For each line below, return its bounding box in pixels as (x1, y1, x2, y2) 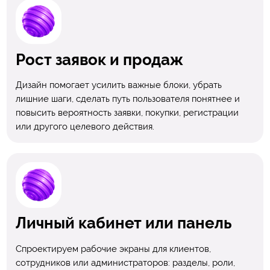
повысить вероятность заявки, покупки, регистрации (15, 107, 239, 119)
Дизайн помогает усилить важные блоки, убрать (15, 80, 222, 91)
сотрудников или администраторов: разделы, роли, (15, 257, 235, 268)
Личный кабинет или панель (15, 214, 231, 233)
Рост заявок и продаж (15, 51, 183, 69)
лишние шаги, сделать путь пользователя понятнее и (15, 93, 240, 105)
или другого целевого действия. (15, 121, 154, 133)
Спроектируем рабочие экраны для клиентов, (15, 243, 211, 254)
